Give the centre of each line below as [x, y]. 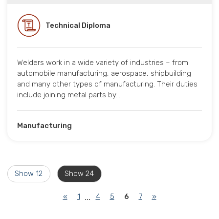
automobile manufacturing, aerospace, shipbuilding [104, 74]
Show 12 [29, 174]
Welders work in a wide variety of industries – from [103, 63]
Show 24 [79, 174]
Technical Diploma [78, 26]
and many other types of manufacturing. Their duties [107, 84]
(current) [145, 196]
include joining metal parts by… [69, 95]
